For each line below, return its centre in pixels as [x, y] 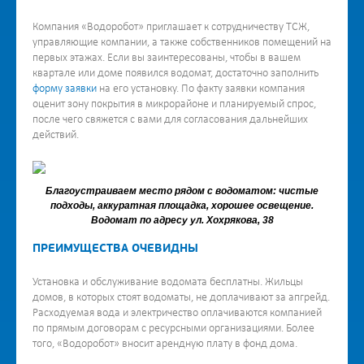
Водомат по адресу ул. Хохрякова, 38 [182, 220]
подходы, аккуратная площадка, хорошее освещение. [182, 206]
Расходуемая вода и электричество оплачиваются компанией [177, 313]
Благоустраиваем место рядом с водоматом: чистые [182, 191]
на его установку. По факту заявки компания [201, 89]
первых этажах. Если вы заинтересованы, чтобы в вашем [167, 58]
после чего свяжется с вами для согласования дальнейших [170, 120]
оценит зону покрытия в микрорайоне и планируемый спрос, [174, 104]
